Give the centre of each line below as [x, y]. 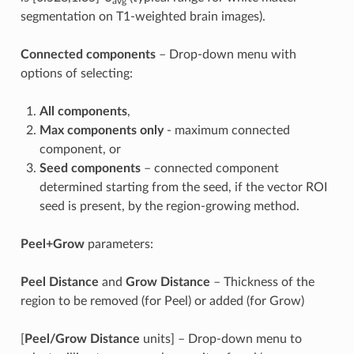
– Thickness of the [262, 282]
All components [83, 112]
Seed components [90, 169]
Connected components [88, 55]
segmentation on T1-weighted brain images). [143, 17]
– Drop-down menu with [226, 55]
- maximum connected [226, 131]
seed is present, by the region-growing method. [169, 207]
